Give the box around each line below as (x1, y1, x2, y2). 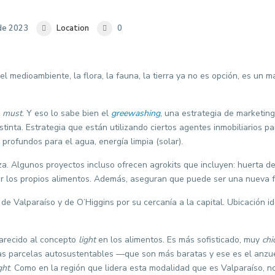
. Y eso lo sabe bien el (22, 107, 111, 119)
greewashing (111, 107, 160, 119)
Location (56, 23, 89, 34)
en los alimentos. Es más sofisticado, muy (96, 234, 262, 246)
